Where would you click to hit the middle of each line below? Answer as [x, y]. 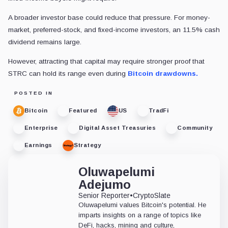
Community [195, 128]
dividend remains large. [45, 42]
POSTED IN [34, 93]
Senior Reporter [104, 195]
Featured [83, 111]
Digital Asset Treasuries [118, 128]
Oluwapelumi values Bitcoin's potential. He [142, 205]
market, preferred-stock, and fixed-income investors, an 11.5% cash [114, 30]
